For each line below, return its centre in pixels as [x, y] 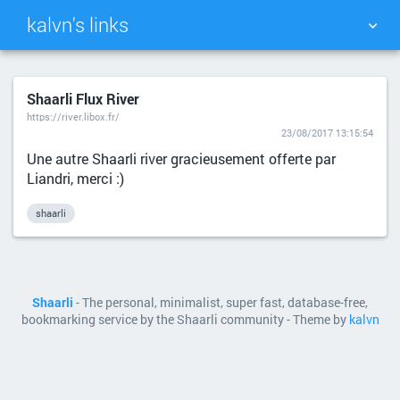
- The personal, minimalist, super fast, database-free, [221, 303]
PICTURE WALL [293, 75]
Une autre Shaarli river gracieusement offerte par [181, 158]
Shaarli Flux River [83, 99]
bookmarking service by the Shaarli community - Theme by [185, 320]
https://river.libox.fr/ [73, 117]
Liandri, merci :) [75, 178]
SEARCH [293, 129]
